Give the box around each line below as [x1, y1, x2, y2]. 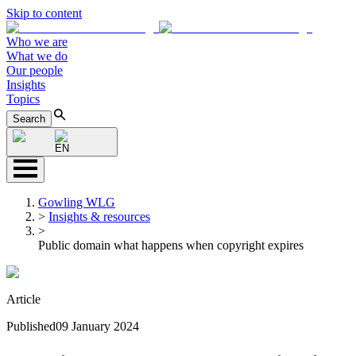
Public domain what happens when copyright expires [38, 238, 304, 252]
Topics [6, 92, 40, 106]
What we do [6, 49, 68, 63]
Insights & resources [48, 210, 150, 223]
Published [6, 319, 56, 333]
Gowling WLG [38, 195, 115, 209]
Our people [6, 64, 63, 77]
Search [13, 113, 45, 125]
